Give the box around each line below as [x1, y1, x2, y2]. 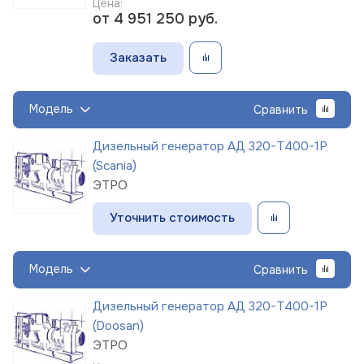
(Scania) [93, 157, 136, 174]
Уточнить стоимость [110, 209, 235, 226]
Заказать [110, 49, 167, 66]
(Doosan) [93, 317, 144, 334]
